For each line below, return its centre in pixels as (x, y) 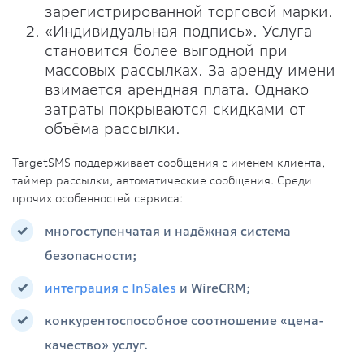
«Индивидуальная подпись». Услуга (178, 31)
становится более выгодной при (166, 50)
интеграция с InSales (110, 288)
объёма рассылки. (113, 128)
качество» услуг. (96, 345)
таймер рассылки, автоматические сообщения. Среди (162, 180)
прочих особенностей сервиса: (97, 198)
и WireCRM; (214, 288)
